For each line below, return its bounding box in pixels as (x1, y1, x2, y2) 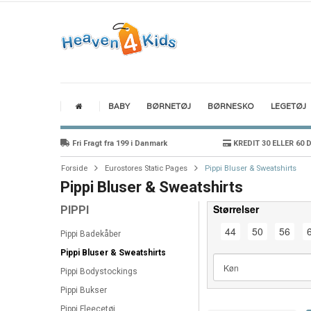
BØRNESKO (208, 101, 254, 112)
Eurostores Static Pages (105, 164, 187, 174)
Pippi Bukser (60, 285, 107, 296)
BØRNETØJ (146, 101, 191, 112)
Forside (61, 164, 87, 174)
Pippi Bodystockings (60, 267, 137, 277)
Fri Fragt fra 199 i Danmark (70, 139, 167, 149)
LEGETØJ (271, 101, 306, 112)
